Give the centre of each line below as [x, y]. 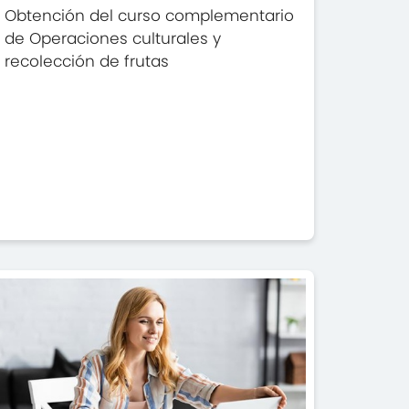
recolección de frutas [87, 61]
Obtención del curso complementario [150, 15]
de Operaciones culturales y [113, 38]
